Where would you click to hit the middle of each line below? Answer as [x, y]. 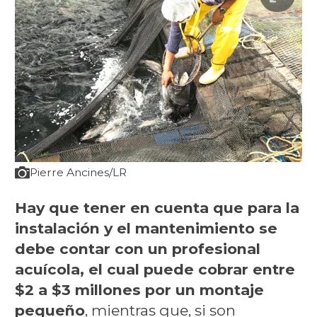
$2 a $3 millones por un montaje [139, 290]
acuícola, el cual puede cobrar [131, 270]
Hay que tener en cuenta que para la [157, 208]
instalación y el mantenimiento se [146, 229]
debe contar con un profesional [137, 249]
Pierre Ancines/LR [78, 173]
